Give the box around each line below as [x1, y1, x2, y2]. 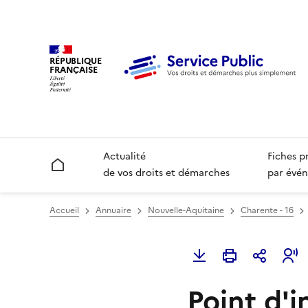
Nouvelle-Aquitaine [148, 204, 224, 217]
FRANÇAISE [49, 63, 98, 76]
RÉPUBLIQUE [49, 54, 102, 67]
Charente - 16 [241, 204, 294, 217]
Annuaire [96, 204, 131, 217]
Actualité [103, 149, 146, 164]
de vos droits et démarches [103, 166, 230, 181]
